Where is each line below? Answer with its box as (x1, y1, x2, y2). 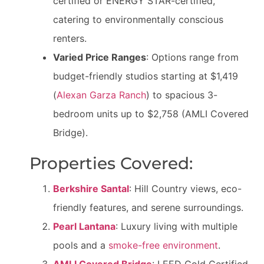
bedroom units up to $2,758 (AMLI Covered (53, 108, 249, 120)
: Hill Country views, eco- (129, 183, 242, 195)
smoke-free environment (108, 239, 218, 252)
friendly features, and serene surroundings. (53, 202, 243, 214)
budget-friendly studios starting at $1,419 (53, 70, 238, 82)
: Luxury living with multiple (115, 220, 237, 233)
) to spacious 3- (146, 89, 217, 101)
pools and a (53, 239, 108, 252)
